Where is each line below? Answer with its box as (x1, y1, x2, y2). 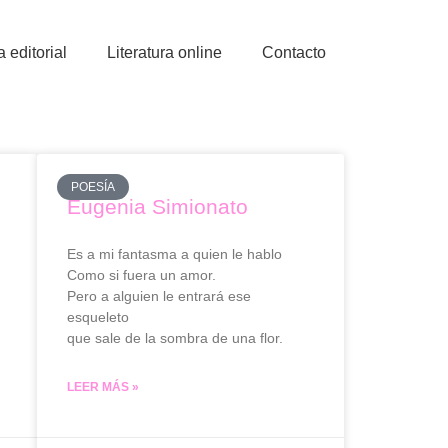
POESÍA (70, 180, 115, 195)
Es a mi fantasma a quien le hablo (66, 246, 282, 262)
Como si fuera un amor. (66, 267, 216, 283)
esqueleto (66, 309, 129, 325)
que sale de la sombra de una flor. (66, 330, 283, 346)
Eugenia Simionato (66, 195, 248, 218)
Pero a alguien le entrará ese (66, 288, 251, 304)
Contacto (261, 44, 326, 61)
